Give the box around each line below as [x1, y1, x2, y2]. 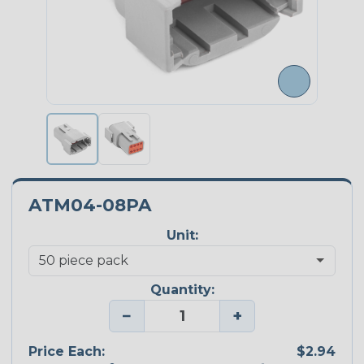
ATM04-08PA [28, 194, 152, 216]
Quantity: [149, 282, 214, 298]
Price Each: [28, 343, 105, 359]
